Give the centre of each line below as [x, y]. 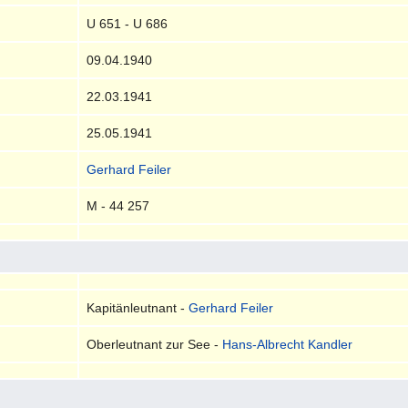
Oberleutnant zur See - [155, 344]
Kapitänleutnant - [138, 307]
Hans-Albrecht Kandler [288, 344]
